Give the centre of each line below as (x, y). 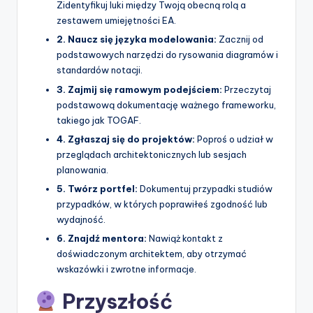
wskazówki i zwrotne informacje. (126, 269)
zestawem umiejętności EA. (116, 21)
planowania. (82, 169)
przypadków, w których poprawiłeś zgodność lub (162, 204)
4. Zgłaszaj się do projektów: (126, 139)
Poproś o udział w (234, 139)
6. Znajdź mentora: (102, 238)
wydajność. (81, 219)
